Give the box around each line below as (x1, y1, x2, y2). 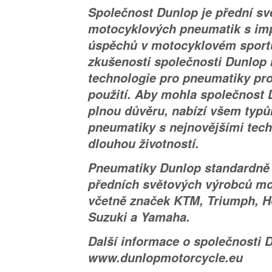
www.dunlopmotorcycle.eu (88, 249, 243, 267)
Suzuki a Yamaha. (88, 208, 190, 226)
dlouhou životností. (88, 135, 199, 152)
